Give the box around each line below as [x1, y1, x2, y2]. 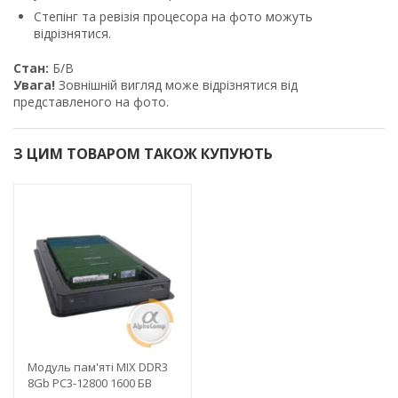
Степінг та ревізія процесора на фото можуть [34, 7, 313, 25]
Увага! [13, 76, 55, 93]
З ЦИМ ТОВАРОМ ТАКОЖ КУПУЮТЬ [13, 143, 273, 163]
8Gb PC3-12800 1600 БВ [28, 374, 152, 391]
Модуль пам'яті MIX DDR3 [28, 358, 168, 375]
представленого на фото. [13, 92, 169, 110]
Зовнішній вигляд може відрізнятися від [55, 76, 298, 93]
